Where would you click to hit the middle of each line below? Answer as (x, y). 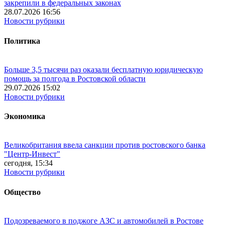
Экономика (25, 117)
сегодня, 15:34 (28, 163)
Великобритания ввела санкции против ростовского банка (105, 145)
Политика (22, 41)
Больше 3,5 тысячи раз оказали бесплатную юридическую (103, 69)
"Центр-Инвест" (32, 154)
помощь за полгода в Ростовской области (75, 78)
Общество (22, 192)
